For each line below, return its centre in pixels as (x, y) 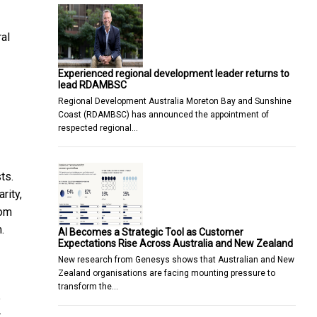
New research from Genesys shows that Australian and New (176, 259)
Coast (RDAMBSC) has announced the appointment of (163, 114)
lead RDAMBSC (92, 85)
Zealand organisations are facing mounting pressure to (167, 273)
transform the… (88, 286)
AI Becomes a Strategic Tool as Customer (151, 232)
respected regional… (98, 128)
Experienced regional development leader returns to (174, 73)
